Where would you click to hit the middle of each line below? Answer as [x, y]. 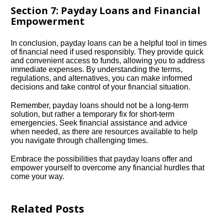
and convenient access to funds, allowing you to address [108, 61]
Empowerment [48, 21]
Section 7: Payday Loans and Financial [106, 10]
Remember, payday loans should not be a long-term [100, 105]
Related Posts [48, 208]
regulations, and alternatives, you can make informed [102, 78]
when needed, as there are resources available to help [104, 132]
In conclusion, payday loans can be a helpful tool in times [109, 43]
